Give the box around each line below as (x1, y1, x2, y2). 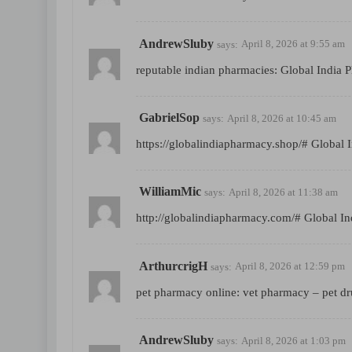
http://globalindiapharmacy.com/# (136, 211, 301, 225)
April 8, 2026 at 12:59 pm (235, 260, 345, 273)
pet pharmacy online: (136, 285, 243, 299)
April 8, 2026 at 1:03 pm (241, 334, 346, 346)
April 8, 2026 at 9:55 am (241, 38, 345, 50)
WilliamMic (139, 185, 201, 199)
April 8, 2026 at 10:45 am (227, 112, 336, 124)
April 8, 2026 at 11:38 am (229, 186, 338, 199)
